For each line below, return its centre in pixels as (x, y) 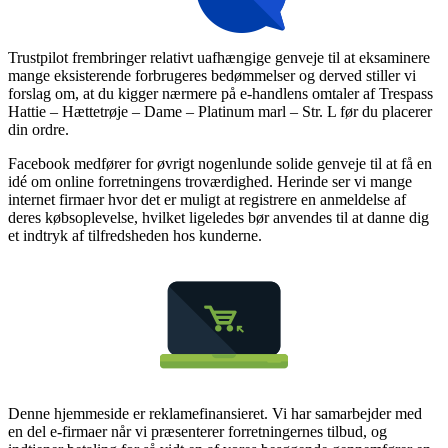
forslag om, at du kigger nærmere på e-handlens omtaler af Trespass (220, 93)
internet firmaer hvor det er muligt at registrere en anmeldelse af (207, 199)
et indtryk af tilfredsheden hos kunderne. (135, 235)
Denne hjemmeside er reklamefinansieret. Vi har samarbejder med (215, 413)
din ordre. (38, 129)
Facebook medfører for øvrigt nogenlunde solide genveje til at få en (220, 163)
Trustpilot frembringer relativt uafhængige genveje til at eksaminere (219, 57)
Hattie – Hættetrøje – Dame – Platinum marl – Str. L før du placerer (220, 111)
